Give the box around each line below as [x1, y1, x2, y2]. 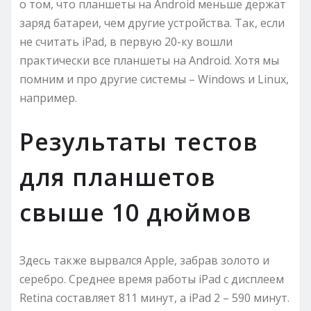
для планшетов [19, 161, 216, 194]
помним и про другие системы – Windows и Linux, [19, 72, 289, 87]
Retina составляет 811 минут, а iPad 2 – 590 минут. [19, 290, 289, 306]
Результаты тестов [19, 126, 258, 158]
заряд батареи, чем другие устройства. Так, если [19, 15, 285, 31]
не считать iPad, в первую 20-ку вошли [19, 34, 233, 50]
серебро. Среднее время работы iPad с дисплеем [19, 271, 284, 287]
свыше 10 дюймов [19, 196, 252, 229]
